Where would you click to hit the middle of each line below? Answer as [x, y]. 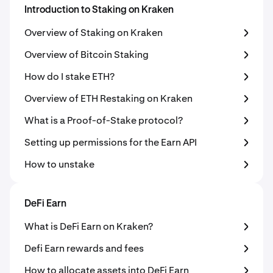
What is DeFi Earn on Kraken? [89, 226]
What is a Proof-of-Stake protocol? [104, 120]
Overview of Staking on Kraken [94, 33]
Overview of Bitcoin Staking [87, 55]
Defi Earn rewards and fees [84, 248]
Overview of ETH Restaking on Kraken [108, 98]
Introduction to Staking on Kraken [99, 10]
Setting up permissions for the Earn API [111, 142]
